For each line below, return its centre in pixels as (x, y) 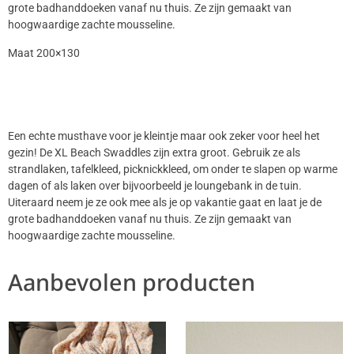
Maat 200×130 (44, 53)
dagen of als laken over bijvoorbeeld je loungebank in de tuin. (155, 186)
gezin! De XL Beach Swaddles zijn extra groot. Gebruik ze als (154, 153)
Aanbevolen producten (132, 282)
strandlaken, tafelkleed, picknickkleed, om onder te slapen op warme (173, 169)
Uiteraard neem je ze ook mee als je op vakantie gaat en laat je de (165, 202)
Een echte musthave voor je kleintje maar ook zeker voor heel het (164, 136)
